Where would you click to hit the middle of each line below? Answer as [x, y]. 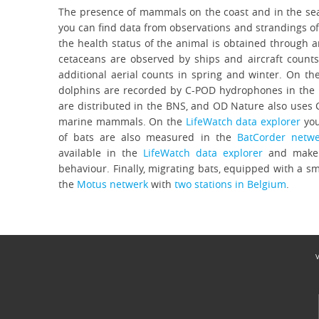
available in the [101, 153]
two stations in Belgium [230, 184]
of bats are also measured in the [148, 137]
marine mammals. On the [122, 121]
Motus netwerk [113, 184]
